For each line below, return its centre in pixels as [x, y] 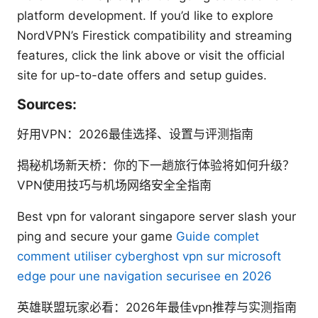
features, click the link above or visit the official [151, 56]
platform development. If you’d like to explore [145, 16]
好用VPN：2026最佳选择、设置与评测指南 [135, 135]
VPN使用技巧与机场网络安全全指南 [114, 186]
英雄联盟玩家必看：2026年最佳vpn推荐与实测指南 [157, 308]
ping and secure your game [97, 237]
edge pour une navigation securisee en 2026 [144, 276]
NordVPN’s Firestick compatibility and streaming [154, 36]
